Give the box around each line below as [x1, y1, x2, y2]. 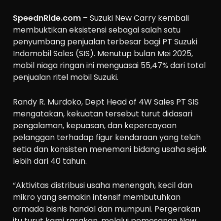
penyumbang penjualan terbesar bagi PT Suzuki [13, 36, 198, 47]
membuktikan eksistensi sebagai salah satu [13, 24, 181, 36]
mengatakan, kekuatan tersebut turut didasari [13, 108, 193, 119]
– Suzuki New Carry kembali [81, 12, 189, 24]
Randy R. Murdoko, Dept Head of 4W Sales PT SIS [13, 96, 199, 108]
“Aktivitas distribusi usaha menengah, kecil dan [13, 180, 193, 191]
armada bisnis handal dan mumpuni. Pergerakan [13, 203, 201, 215]
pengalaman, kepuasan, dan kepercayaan [13, 119, 177, 131]
